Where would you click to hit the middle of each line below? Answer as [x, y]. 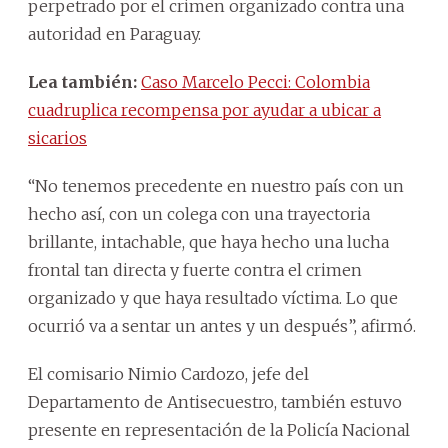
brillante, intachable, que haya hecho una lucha [208, 241]
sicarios [57, 137]
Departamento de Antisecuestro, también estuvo [215, 401]
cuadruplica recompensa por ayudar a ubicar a [204, 109]
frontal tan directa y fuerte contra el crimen [195, 269]
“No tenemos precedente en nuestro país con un [216, 185]
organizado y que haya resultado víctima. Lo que [213, 297]
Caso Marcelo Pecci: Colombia [255, 81]
